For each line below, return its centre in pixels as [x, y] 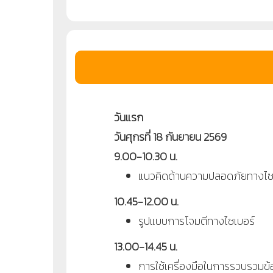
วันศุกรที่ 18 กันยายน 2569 [170, 136]
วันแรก [128, 117]
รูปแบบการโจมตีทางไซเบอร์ [197, 221]
